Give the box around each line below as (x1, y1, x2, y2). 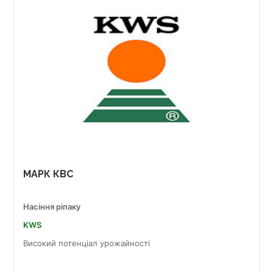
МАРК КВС (23, 168, 73, 180)
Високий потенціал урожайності (23, 238, 150, 248)
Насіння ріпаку (23, 202, 80, 211)
